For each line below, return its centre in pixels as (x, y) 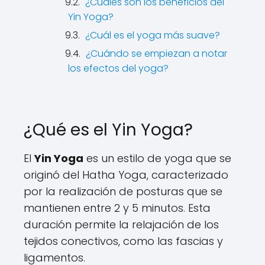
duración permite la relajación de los (121, 224)
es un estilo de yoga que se (157, 158)
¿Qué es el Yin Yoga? (108, 130)
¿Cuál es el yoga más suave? (153, 35)
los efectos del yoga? (118, 68)
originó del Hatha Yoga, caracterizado (126, 175)
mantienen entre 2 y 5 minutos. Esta (117, 208)
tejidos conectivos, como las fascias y (123, 241)
